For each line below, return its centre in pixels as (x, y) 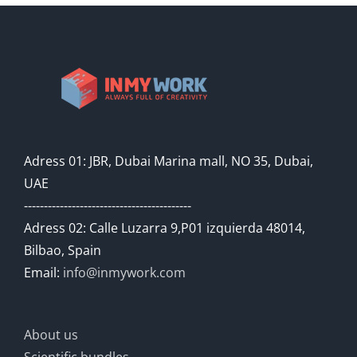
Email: (43, 273)
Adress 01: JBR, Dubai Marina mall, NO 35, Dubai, (169, 161)
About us (51, 335)
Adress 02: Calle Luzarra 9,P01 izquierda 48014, (165, 228)
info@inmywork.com (124, 273)
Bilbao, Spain (63, 250)
